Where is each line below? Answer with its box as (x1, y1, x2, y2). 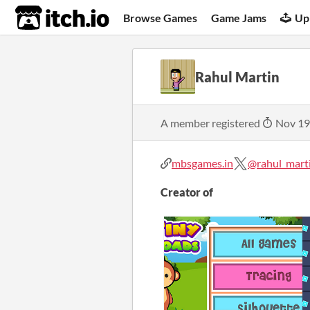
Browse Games (123, 10, 198, 24)
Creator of (161, 185, 213, 199)
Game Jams (211, 10, 267, 24)
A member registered (161, 116, 262, 129)
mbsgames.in (172, 156, 233, 170)
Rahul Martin (195, 69, 280, 85)
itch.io (15, 4, 75, 32)
